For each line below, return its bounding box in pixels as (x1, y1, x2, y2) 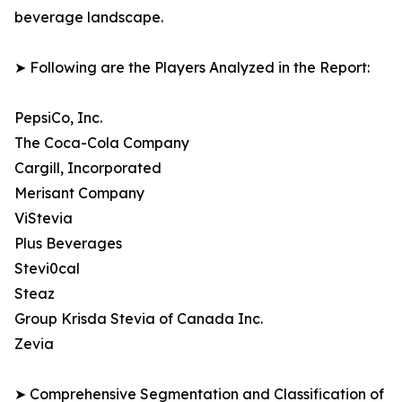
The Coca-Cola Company (14, 134, 189, 153)
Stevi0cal (14, 259, 80, 278)
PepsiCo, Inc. (14, 109, 102, 127)
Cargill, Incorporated (14, 159, 162, 178)
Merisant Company (14, 184, 144, 203)
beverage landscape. (14, 8, 163, 27)
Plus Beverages (14, 234, 122, 253)
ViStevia (14, 209, 73, 228)
